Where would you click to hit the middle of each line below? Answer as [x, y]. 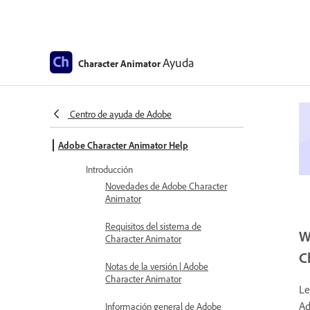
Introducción [109, 169]
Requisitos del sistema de [153, 226]
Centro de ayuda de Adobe [121, 114]
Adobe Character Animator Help [123, 145]
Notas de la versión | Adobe [157, 266]
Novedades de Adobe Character [166, 186]
